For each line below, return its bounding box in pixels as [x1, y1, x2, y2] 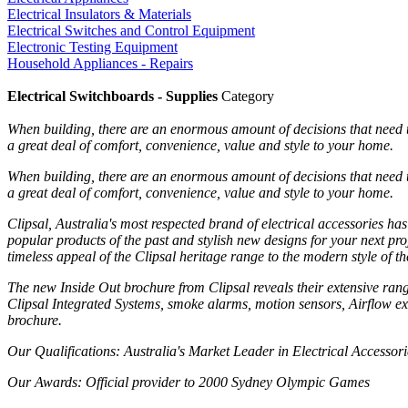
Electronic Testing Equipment [7, 38, 178, 55]
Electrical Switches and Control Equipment [7, 22, 255, 38]
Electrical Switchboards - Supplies [7, 87, 218, 104]
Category [218, 87, 274, 104]
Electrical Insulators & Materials [7, 5, 191, 22]
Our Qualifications [7, 342, 116, 359]
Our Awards [7, 373, 77, 390]
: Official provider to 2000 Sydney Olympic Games [77, 373, 370, 390]
